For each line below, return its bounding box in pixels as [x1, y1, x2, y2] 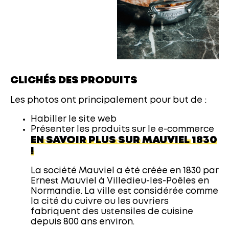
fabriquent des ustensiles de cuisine [31, 208, 193, 216]
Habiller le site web [31, 115, 117, 123]
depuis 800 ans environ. [31, 218, 134, 226]
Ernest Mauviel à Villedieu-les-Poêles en [31, 177, 209, 185]
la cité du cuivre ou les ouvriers [31, 197, 169, 205]
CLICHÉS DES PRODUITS [10, 75, 138, 85]
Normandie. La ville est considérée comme [31, 187, 218, 195]
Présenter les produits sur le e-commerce [31, 125, 214, 133]
